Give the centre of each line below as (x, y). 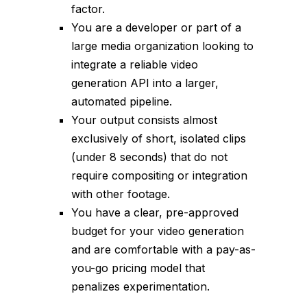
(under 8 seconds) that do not (149, 157)
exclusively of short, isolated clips (159, 139)
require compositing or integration (159, 176)
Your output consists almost (144, 120)
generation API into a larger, (145, 83)
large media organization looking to (162, 46)
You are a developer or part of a (156, 28)
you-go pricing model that (138, 268)
